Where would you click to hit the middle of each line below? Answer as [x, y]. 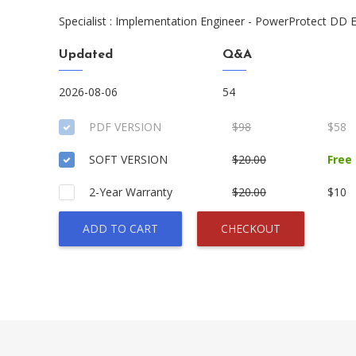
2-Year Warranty [131, 192]
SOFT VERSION [128, 159]
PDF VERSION [125, 127]
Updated [86, 55]
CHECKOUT [251, 228]
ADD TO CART [120, 228]
